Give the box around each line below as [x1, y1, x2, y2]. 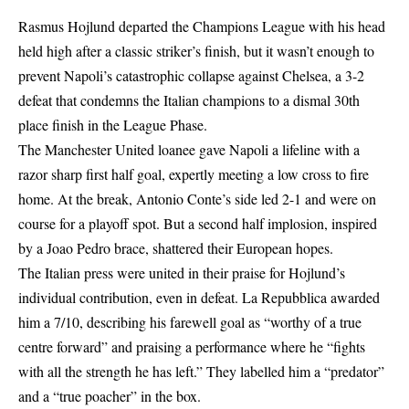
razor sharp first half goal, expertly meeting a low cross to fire [18, 164, 369, 184]
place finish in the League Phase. [18, 115, 207, 134]
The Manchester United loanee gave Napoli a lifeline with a [18, 140, 360, 159]
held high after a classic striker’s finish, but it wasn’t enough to [18, 41, 374, 60]
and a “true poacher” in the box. [18, 386, 201, 405]
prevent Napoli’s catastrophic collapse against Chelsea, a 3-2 [18, 66, 364, 85]
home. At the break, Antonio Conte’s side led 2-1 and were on [18, 189, 376, 208]
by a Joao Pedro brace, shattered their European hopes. [18, 238, 333, 257]
